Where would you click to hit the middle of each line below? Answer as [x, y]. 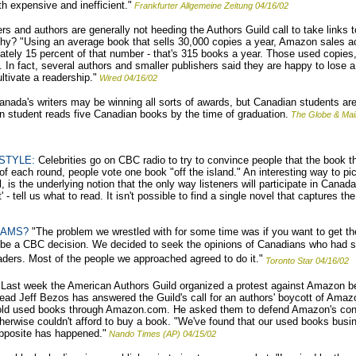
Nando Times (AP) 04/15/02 [163, 333]
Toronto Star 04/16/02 [307, 260]
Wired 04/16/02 [128, 77]
